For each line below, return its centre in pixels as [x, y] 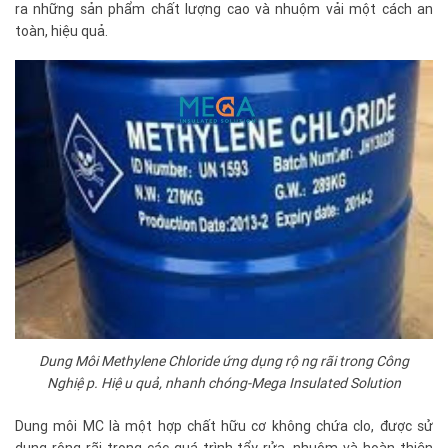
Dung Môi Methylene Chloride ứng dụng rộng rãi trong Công [224, 361]
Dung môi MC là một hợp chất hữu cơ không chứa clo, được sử [224, 426]
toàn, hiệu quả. [61, 31]
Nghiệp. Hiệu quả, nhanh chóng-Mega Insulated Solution [224, 383]
